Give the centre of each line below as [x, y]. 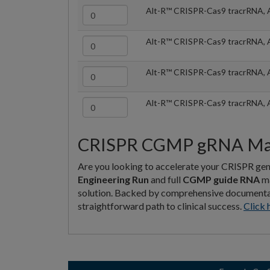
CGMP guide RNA [221, 180]
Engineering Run [113, 180]
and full [166, 180]
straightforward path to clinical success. [161, 206]
